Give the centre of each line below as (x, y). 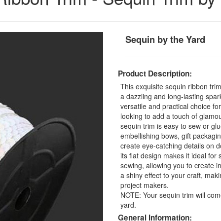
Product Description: (155, 73)
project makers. (145, 185)
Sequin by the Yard (165, 39)
